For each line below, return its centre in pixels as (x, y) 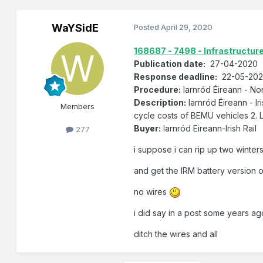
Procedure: (158, 90)
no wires (152, 192)
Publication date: (170, 64)
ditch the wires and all (176, 234)
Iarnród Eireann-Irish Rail (209, 129)
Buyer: (148, 129)
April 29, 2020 (187, 27)
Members (78, 107)
